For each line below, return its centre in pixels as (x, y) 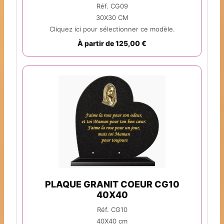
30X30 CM (112, 18)
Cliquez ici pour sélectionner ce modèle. (112, 29)
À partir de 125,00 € (112, 43)
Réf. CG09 (112, 6)
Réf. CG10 (112, 210)
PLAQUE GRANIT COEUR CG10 (112, 184)
